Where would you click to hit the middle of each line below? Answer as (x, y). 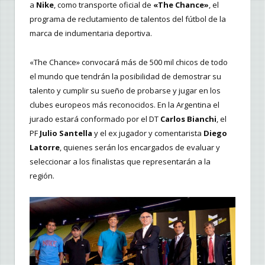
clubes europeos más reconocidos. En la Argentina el (125, 104)
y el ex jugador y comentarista (148, 133)
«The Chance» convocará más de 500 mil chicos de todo (129, 62)
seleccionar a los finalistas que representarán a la (120, 161)
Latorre (45, 147)
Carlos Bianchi (188, 119)
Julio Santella (66, 133)
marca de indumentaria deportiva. (91, 33)
